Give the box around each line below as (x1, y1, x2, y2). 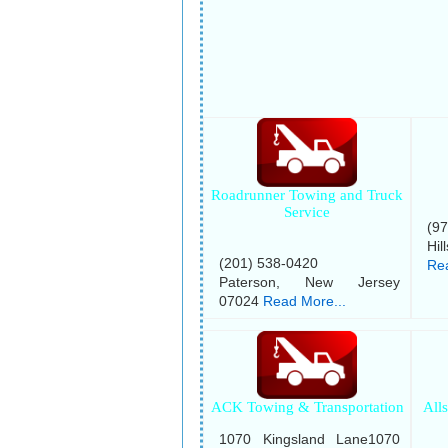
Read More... (263, 292, 346, 309)
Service (284, 203, 331, 220)
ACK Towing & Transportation (210, 398, 404, 415)
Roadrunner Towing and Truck (211, 186, 404, 203)
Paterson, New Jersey (219, 273, 401, 290)
